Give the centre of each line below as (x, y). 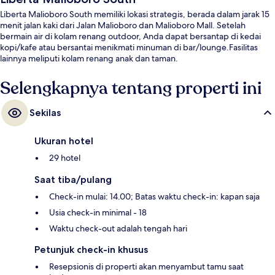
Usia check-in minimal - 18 (98, 213)
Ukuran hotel (64, 141)
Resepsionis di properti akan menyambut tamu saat (146, 267)
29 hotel (65, 158)
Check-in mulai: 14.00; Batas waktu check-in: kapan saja (154, 197)
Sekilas (45, 113)
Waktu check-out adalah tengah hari (118, 229)
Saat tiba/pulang (73, 180)
